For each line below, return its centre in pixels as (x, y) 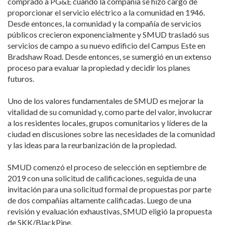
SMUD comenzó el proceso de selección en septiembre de (107, 167)
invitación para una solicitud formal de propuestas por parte (109, 189)
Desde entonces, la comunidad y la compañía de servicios (104, 23)
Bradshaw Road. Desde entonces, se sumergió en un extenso (109, 57)
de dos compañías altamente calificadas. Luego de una (99, 200)
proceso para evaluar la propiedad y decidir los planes (99, 68)
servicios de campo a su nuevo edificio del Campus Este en (106, 45)
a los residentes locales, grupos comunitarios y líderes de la (107, 123)
